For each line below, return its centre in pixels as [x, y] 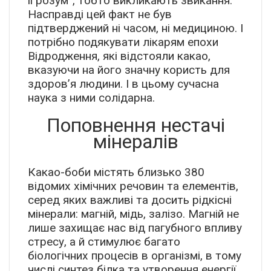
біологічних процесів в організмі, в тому [135, 256]
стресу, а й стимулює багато [104, 242]
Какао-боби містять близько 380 [116, 172]
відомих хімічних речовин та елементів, [133, 186]
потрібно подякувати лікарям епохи [123, 42]
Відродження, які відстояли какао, [119, 56]
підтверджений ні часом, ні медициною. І [135, 28]
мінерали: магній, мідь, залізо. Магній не [133, 214]
